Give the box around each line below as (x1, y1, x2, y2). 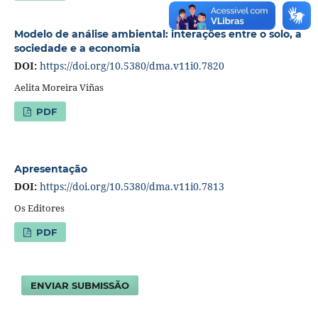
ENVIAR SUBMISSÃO (31, 279, 130, 291)
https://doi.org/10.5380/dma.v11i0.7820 (39, 58, 224, 72)
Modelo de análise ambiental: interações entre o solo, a (13, 27, 302, 40)
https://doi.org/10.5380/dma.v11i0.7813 (39, 179, 224, 193)
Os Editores (13, 201, 65, 214)
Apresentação (13, 162, 87, 175)
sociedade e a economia (13, 41, 141, 55)
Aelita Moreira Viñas (13, 80, 104, 94)
